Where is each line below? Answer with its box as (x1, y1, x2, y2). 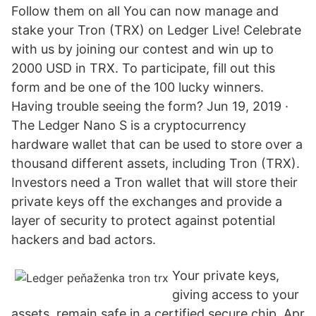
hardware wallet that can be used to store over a (11, 137, 303, 152)
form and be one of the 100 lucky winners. (11, 80, 264, 95)
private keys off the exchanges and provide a (11, 194, 282, 209)
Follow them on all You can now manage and (11, 4, 279, 18)
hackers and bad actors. (11, 232, 156, 247)
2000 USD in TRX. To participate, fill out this (11, 61, 275, 75)
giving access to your (172, 287, 299, 302)
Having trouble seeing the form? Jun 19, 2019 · (11, 99, 288, 114)
